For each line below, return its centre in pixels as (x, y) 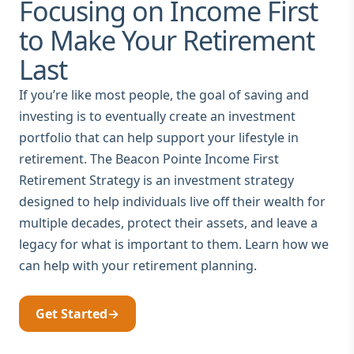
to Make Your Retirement (167, 40)
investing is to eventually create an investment (157, 116)
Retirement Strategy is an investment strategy (156, 180)
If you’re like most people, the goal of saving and (164, 94)
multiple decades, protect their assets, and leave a (168, 222)
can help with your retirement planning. (138, 265)
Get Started (72, 313)
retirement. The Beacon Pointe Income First (149, 158)
